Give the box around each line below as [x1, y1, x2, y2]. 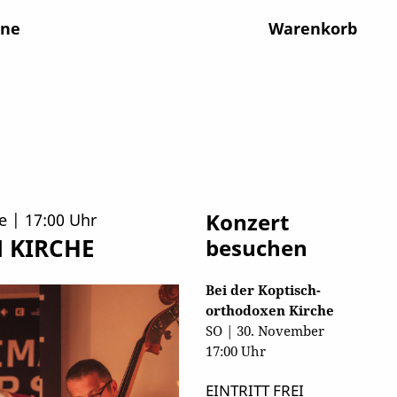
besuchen [206, 233, 308, 263]
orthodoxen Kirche [206, 300, 335, 321]
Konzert [206, 207, 290, 237]
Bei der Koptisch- [206, 280, 322, 300]
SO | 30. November [206, 321, 325, 341]
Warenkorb [268, 17, 357, 39]
